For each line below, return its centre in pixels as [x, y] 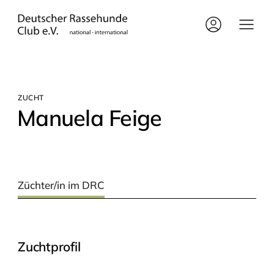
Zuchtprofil [49, 246]
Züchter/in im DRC [61, 185]
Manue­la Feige [89, 118]
